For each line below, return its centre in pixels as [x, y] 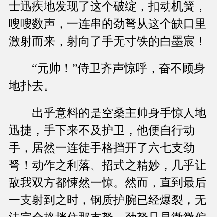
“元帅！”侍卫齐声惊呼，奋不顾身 [107, 69]
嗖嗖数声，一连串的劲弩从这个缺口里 [108, 24]
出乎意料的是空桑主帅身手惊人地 [108, 113]
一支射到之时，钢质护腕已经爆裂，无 [108, 200]
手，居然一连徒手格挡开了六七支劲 [102, 148]
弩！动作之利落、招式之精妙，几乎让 [108, 165]
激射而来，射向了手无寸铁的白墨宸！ [108, 41]
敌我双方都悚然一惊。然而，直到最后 [108, 183]
